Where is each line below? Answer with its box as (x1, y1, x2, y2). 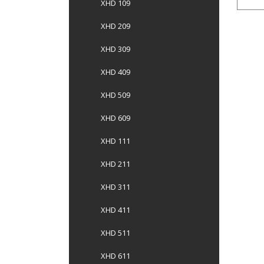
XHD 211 (101, 159, 130, 169)
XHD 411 (101, 204, 130, 215)
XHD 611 (101, 250, 130, 261)
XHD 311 (101, 181, 130, 192)
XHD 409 (101, 67, 130, 77)
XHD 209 (101, 21, 130, 31)
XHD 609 (101, 113, 130, 123)
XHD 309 (101, 44, 130, 54)
